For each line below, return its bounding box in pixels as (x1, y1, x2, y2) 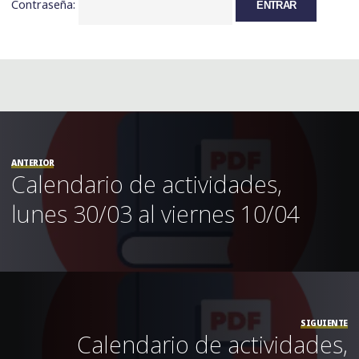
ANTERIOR (11, 156, 54, 168)
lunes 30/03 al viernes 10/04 (11, 197, 301, 229)
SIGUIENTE (301, 317, 348, 329)
